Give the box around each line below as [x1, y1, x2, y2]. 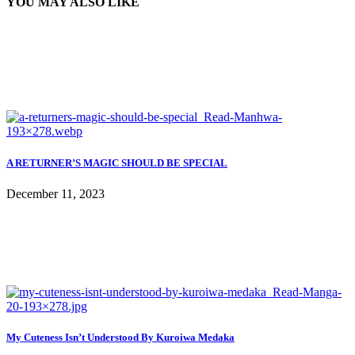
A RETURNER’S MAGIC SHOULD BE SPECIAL [6, 156, 227, 169]
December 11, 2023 [6, 186, 105, 200]
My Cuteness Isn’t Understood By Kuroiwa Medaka [6, 330, 235, 343]
